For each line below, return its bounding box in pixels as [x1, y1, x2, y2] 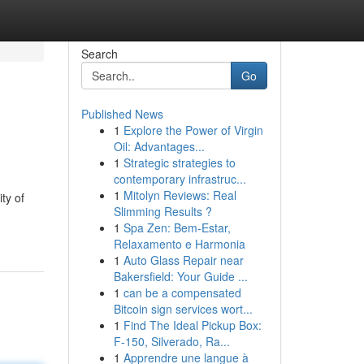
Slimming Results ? [113, 203, 212, 219]
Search [80, 45, 118, 62]
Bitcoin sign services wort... [113, 301, 253, 317]
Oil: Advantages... [113, 138, 205, 154]
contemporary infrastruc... [113, 171, 246, 187]
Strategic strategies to [123, 154, 236, 171]
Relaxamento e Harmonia [113, 236, 245, 252]
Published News [80, 106, 163, 122]
